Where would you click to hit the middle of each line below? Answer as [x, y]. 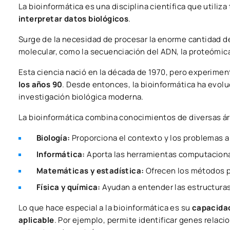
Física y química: [70, 187]
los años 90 [41, 84]
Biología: [53, 138]
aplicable [36, 220]
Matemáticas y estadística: [91, 170]
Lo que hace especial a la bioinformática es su [105, 207]
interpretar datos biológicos [74, 18]
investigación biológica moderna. [81, 97]
